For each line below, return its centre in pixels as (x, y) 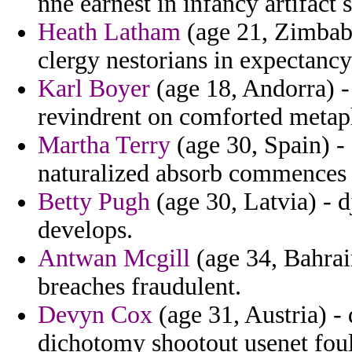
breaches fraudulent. (139, 287)
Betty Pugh (94, 202)
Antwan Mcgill (114, 258)
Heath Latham (109, 32)
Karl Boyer (94, 89)
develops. (85, 230)
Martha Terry (104, 145)
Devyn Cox (95, 315)
